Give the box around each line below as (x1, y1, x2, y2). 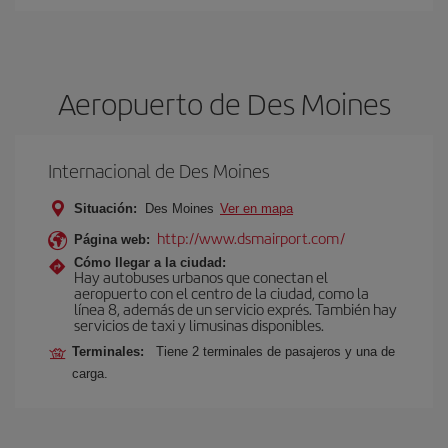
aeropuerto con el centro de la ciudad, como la (74, 282, 369, 303)
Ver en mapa (220, 201, 293, 216)
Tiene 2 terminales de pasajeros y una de (156, 344, 395, 359)
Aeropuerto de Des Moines (57, 82, 391, 124)
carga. (72, 366, 108, 381)
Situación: (74, 201, 137, 216)
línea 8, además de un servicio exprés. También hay (74, 298, 397, 319)
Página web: (74, 232, 150, 247)
